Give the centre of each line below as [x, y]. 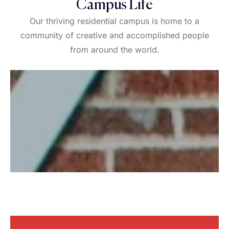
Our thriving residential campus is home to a [114, 21]
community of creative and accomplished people [114, 35]
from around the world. [114, 50]
